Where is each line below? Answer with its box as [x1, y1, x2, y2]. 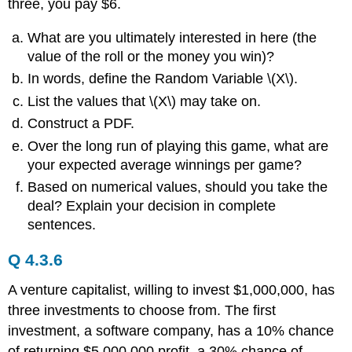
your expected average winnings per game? [27, 156, 302, 173]
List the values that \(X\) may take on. [27, 93, 262, 109]
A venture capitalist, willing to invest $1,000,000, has [8, 281, 335, 298]
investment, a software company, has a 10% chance [8, 322, 335, 339]
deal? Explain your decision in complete [27, 197, 277, 214]
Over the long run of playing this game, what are [27, 137, 329, 154]
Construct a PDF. [27, 115, 135, 132]
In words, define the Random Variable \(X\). [27, 71, 299, 87]
